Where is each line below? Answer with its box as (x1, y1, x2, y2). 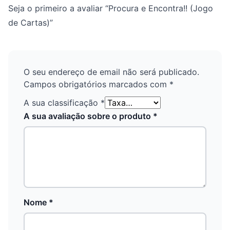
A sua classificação (24, 97, 101, 108)
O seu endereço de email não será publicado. (24, 66, 199, 77)
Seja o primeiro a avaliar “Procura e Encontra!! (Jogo (8, 3, 213, 13)
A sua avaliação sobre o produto (24, 110, 153, 121)
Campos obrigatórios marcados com (24, 79, 169, 89)
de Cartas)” (8, 17, 53, 28)
